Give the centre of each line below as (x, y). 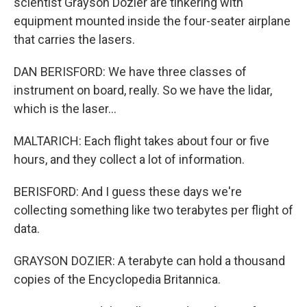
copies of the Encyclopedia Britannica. (117, 279)
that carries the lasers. (74, 39)
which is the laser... (65, 109)
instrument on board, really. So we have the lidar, (143, 90)
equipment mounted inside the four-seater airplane (152, 21)
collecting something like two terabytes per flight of (153, 210)
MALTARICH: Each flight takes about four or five (142, 141)
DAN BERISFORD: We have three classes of (130, 72)
